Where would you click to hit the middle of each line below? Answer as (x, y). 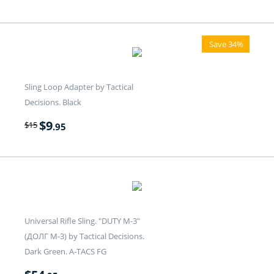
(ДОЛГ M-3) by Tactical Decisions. (84, 236)
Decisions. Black (53, 102)
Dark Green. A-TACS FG (65, 252)
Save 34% (226, 44)
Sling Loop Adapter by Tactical (79, 87)
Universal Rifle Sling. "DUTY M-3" (82, 221)
